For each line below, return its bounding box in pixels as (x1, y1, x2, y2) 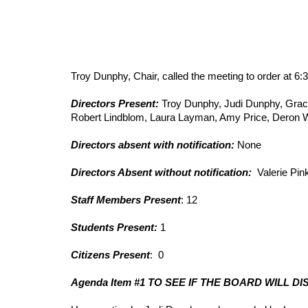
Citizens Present (70, 250, 150, 261)
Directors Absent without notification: (70, 167, 252, 178)
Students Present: (70, 222, 160, 233)
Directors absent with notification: (70, 140, 234, 151)
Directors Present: (70, 98, 162, 109)
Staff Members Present (70, 195, 181, 206)
